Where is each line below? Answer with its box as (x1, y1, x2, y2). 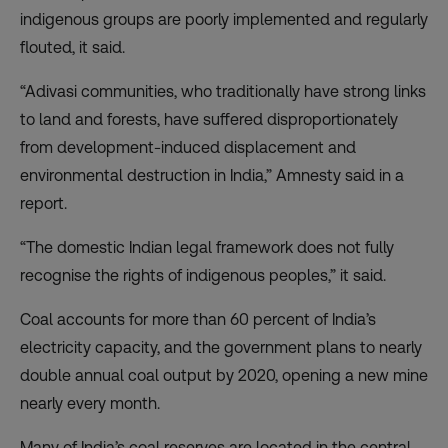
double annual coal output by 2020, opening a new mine (20, 365, 428, 385)
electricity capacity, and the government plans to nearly (20, 337, 422, 357)
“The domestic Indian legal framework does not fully (20, 237, 394, 257)
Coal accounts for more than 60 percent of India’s (20, 309, 376, 329)
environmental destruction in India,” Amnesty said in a (20, 165, 404, 185)
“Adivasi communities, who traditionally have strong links (20, 81, 426, 101)
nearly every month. (20, 393, 160, 413)
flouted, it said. (20, 37, 125, 57)
